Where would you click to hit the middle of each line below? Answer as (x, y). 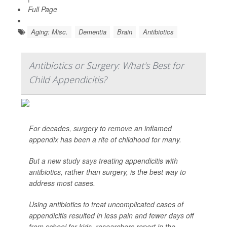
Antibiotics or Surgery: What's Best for (106, 65)
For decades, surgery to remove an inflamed (100, 128)
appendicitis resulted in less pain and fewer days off (111, 215)
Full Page (43, 9)
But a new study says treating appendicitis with (103, 161)
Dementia (92, 32)
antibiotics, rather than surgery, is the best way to (107, 172)
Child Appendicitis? (68, 80)
